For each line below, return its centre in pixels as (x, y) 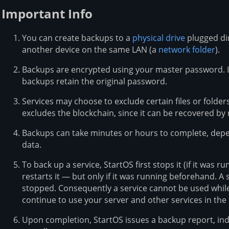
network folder (187, 49)
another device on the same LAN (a (90, 49)
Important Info (47, 13)
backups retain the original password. (95, 81)
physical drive (159, 38)
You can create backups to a (77, 38)
